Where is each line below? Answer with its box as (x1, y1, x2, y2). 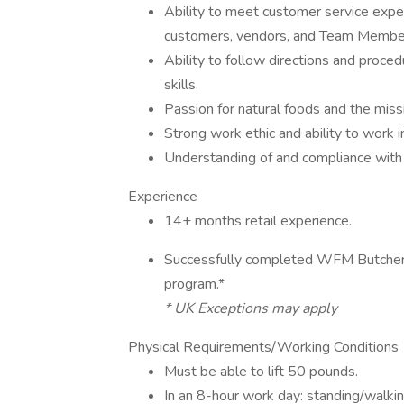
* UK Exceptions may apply (164, 298, 337, 318)
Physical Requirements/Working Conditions (128, 337, 399, 357)
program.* (164, 274, 225, 294)
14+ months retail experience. (164, 211, 352, 231)
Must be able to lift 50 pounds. (164, 362, 362, 381)
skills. (164, 75, 202, 95)
